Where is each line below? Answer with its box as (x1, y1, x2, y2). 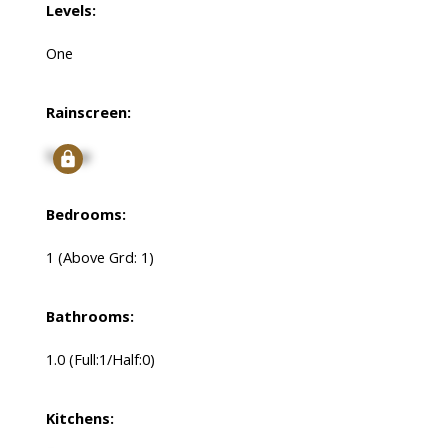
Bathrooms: (45, 306, 134, 327)
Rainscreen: (45, 102, 131, 123)
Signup (45, 145, 91, 166)
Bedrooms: (45, 204, 126, 225)
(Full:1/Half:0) (68, 349, 155, 370)
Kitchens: (45, 408, 114, 429)
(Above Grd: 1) (57, 247, 154, 268)
